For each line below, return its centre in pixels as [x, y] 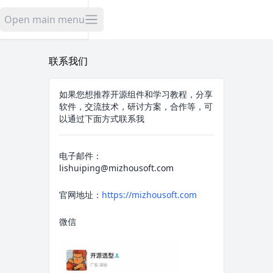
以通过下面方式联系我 [102, 119]
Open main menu [44, 19]
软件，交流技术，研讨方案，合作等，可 [136, 106]
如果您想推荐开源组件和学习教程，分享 [136, 94]
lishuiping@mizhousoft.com [116, 168]
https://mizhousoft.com [149, 195]
